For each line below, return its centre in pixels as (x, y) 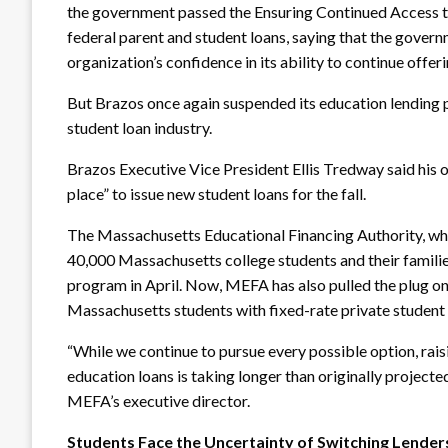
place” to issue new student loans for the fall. (216, 193)
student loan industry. (139, 127)
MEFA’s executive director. (158, 400)
